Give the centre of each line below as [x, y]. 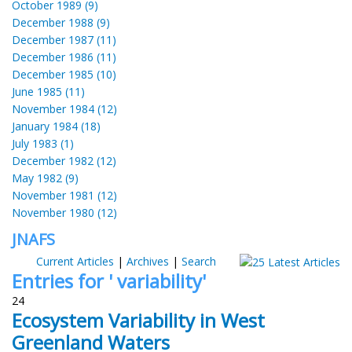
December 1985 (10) [64, 74]
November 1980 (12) [64, 212]
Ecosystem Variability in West [138, 320]
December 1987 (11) [64, 39]
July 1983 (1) [43, 143]
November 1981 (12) [64, 195]
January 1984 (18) [56, 126]
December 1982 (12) [64, 160]
